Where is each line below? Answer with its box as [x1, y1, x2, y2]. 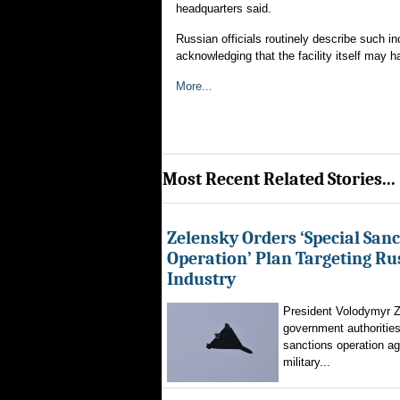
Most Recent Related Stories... [162, 168, 396, 189]
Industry [167, 269, 236, 289]
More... [176, 79, 212, 93]
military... [283, 355, 330, 369]
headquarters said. [176, 2, 271, 15]
